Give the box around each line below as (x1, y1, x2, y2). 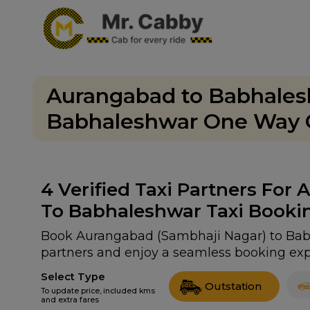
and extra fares (41, 295, 99, 304)
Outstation (205, 279, 262, 293)
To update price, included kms (41, 286, 155, 295)
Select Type (41, 271, 105, 283)
